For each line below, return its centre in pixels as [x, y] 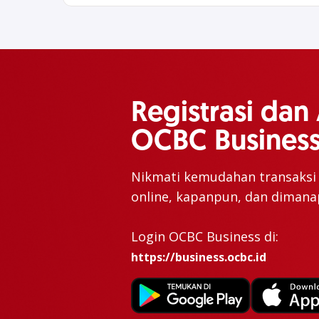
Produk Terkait [107, 283]
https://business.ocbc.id [199, 257]
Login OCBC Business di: [205, 236]
